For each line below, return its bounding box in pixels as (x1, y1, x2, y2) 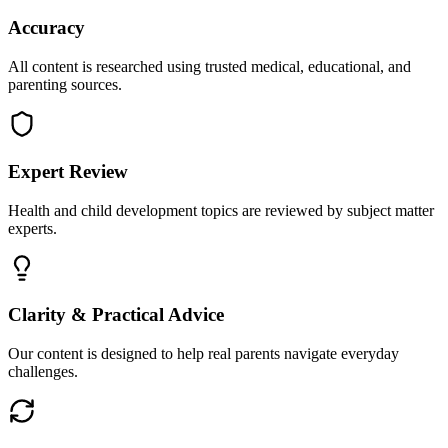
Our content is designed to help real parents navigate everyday (8, 344, 399, 362)
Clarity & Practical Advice (8, 304, 224, 326)
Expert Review (8, 160, 128, 182)
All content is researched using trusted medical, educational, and (8, 58, 411, 76)
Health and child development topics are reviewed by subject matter (8, 201, 434, 219)
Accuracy (8, 17, 85, 39)
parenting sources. (8, 76, 122, 94)
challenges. (8, 362, 78, 380)
